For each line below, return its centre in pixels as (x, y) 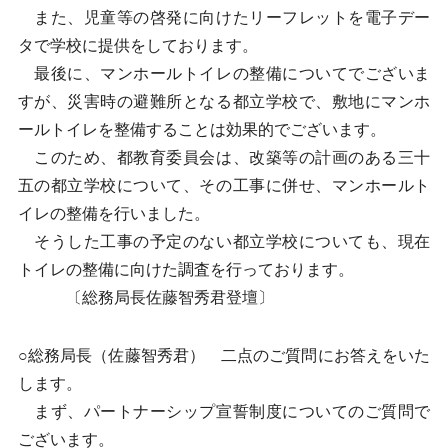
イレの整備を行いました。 (113, 213)
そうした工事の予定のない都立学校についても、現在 (224, 241)
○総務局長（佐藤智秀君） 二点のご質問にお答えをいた (224, 355)
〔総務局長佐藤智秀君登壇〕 (145, 297)
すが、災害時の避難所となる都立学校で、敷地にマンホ (224, 101)
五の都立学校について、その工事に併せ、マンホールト (224, 185)
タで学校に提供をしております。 (137, 45)
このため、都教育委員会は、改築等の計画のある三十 (224, 157)
